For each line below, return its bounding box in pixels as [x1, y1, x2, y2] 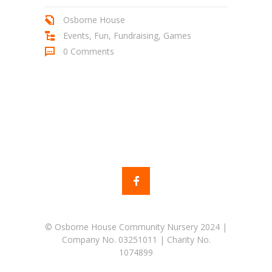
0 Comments [63, 46, 114, 58]
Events [63, 30, 89, 42]
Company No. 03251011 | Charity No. [61, 234, 211, 246]
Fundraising [114, 30, 158, 42]
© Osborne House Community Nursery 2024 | [45, 221, 227, 233]
